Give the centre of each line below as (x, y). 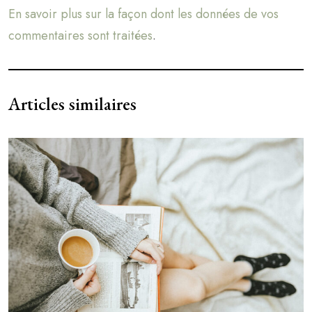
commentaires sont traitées (80, 35)
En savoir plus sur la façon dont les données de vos (143, 14)
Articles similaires (72, 103)
